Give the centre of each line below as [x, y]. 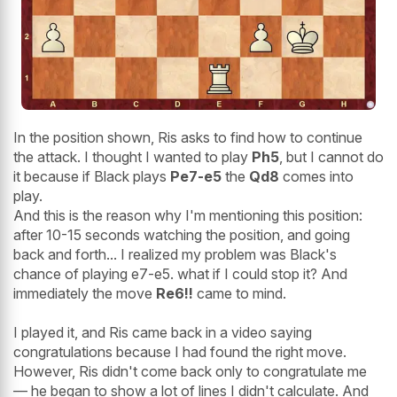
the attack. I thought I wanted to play [132, 157]
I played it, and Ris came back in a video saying [163, 333]
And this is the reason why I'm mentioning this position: [188, 216]
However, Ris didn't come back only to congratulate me [190, 372]
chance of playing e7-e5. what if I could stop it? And [180, 274]
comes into [316, 177]
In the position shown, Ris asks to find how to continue [188, 138]
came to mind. [240, 294]
